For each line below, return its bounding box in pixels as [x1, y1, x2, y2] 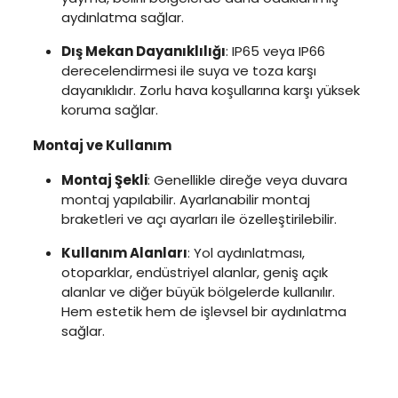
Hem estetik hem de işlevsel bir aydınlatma [60, 301, 346, 321]
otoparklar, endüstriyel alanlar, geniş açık [60, 262, 328, 282]
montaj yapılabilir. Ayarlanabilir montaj [60, 189, 310, 209]
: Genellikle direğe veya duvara [147, 170, 347, 189]
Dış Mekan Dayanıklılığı [60, 41, 226, 60]
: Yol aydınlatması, [187, 243, 305, 262]
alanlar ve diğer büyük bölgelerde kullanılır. [60, 282, 335, 301]
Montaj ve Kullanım [32, 135, 171, 155]
